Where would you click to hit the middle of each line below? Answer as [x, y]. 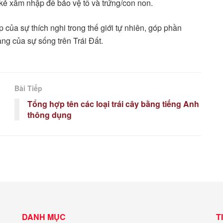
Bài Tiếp [28, 88]
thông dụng [50, 115]
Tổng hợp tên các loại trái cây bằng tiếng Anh [113, 104]
